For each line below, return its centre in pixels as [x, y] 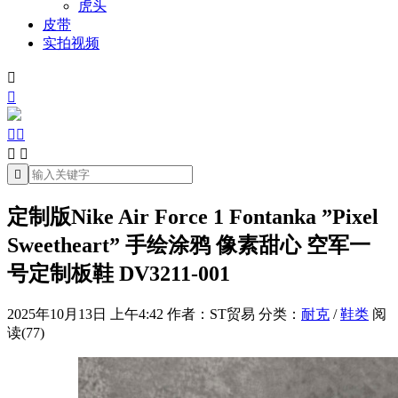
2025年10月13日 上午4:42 [85, 314]
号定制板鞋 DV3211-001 [119, 273]
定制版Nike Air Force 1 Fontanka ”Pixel [193, 216]
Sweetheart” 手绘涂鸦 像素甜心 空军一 [189, 245]
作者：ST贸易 [211, 314]
